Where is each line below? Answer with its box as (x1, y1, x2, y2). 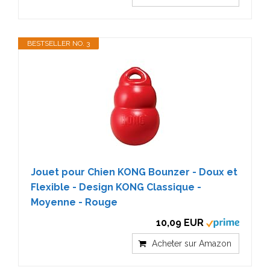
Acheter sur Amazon (152, 238, 231, 248)
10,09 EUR (156, 216, 204, 228)
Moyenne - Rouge (31, 196, 118, 208)
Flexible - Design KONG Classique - (31, 181, 201, 193)
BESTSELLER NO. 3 (27, 39, 90, 48)
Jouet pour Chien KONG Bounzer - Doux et (31, 166, 237, 178)
